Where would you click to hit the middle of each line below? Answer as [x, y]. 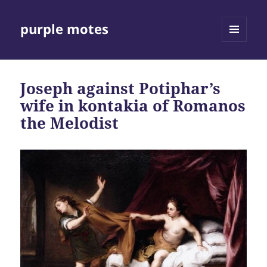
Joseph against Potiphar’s [121, 89]
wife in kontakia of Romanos [133, 106]
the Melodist [70, 123]
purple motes [65, 29]
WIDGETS [239, 67]
